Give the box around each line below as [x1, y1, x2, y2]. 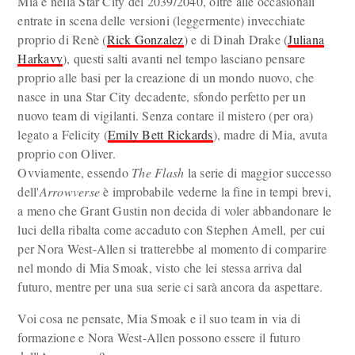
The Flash [132, 164, 185, 181]
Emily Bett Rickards [107, 126, 213, 143]
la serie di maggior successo [184, 164, 332, 181]
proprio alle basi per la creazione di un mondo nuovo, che [17, 69, 315, 86]
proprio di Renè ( [17, 31, 107, 48]
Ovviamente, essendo [17, 164, 132, 181]
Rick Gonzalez [106, 31, 184, 48]
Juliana [288, 31, 325, 48]
